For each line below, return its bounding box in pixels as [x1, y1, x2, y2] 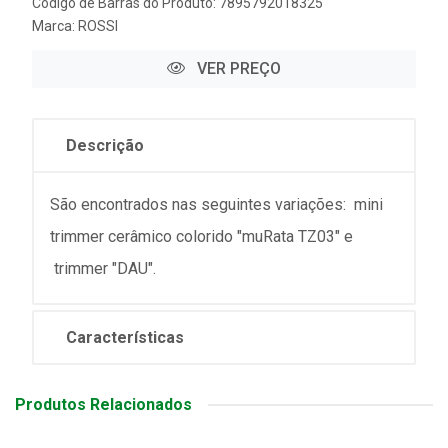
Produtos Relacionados [15, 395, 192, 414]
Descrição [66, 136, 144, 155]
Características [66, 328, 184, 347]
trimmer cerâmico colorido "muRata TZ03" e [50, 227, 353, 246]
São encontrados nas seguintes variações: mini [50, 195, 383, 214]
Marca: [32, 18, 78, 34]
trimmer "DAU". [50, 259, 156, 278]
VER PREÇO [193, 59, 281, 78]
